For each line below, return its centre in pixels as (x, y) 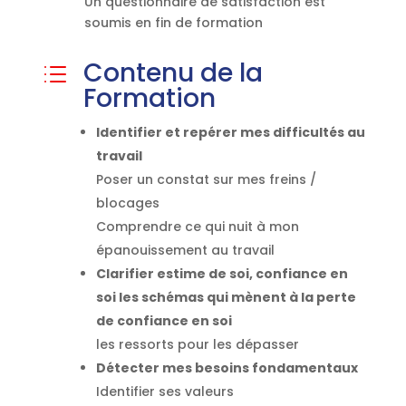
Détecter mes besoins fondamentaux (227, 368)
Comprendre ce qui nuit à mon (197, 227)
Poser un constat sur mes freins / (206, 180)
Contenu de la (173, 73)
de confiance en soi (164, 321)
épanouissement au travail (185, 251)
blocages (127, 203)
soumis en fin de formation (173, 23)
